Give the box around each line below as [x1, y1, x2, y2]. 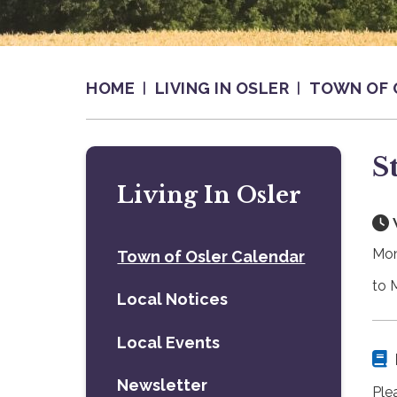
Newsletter [117, 375, 208, 394]
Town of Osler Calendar [117, 247, 306, 266]
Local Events [117, 332, 221, 352]
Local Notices [117, 290, 229, 309]
